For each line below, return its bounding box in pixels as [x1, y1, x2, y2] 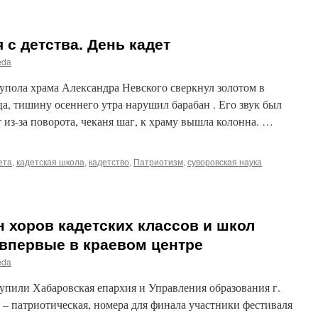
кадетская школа [16, 155, 84, 168]
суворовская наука [187, 155, 262, 168]
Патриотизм [133, 155, 183, 168]
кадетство [89, 155, 129, 168]
